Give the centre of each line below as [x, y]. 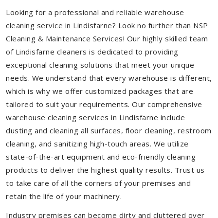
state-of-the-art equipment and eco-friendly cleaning [101, 157]
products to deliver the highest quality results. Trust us [105, 170]
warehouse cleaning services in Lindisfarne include [95, 117]
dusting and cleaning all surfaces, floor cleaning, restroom [109, 130]
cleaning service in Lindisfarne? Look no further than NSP [107, 25]
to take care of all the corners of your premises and [98, 183]
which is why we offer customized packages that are [100, 91]
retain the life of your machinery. [64, 196]
